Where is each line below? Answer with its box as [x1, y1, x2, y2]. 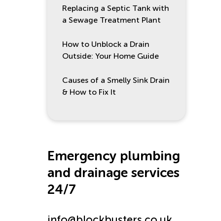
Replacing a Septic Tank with [62, 3, 169, 13]
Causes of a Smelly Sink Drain [62, 75, 170, 85]
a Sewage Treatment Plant [62, 15, 161, 25]
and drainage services [47, 165, 180, 181]
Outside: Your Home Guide [62, 51, 159, 61]
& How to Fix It [62, 87, 116, 97]
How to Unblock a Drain [62, 39, 149, 49]
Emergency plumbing [47, 148, 180, 164]
